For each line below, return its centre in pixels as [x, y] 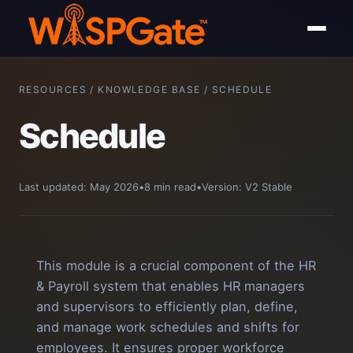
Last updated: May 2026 [79, 187]
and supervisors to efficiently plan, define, [167, 307]
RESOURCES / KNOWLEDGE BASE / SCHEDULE [146, 89]
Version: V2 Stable [247, 187]
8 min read [170, 187]
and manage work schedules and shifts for [168, 327]
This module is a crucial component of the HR [176, 266]
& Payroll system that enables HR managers [171, 286]
